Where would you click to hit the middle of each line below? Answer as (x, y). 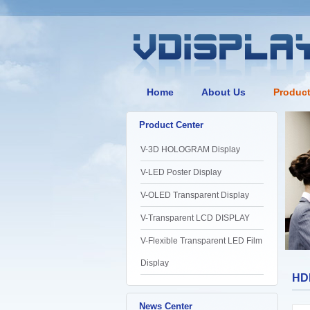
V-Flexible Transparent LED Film (201, 241)
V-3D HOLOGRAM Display (190, 149)
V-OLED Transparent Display (195, 195)
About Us (224, 92)
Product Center (171, 125)
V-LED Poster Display (181, 172)
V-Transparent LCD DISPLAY (195, 218)
